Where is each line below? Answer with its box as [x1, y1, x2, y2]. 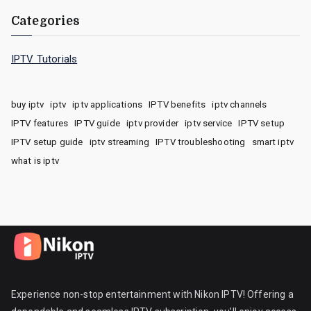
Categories [11, 14, 81, 28]
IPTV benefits [149, 99, 206, 110]
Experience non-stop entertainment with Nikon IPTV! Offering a [11, 289, 294, 300]
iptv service [185, 117, 233, 128]
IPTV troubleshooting [155, 136, 246, 147]
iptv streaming [89, 136, 149, 147]
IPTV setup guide [11, 136, 83, 147]
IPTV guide [74, 117, 120, 128]
